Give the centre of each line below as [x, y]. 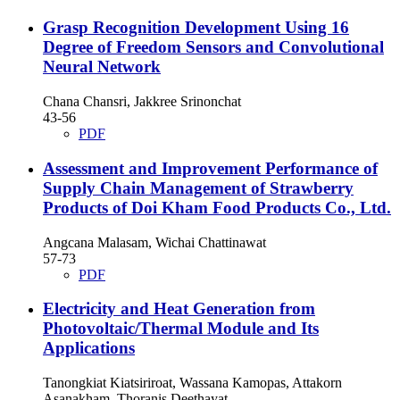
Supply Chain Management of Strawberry [198, 187]
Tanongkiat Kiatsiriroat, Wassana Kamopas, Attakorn [192, 383]
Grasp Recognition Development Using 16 [196, 28]
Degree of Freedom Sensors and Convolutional [213, 47]
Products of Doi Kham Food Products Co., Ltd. [217, 207]
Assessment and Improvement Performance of [210, 168]
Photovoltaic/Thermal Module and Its [181, 329]
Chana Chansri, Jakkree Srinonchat [142, 102]
